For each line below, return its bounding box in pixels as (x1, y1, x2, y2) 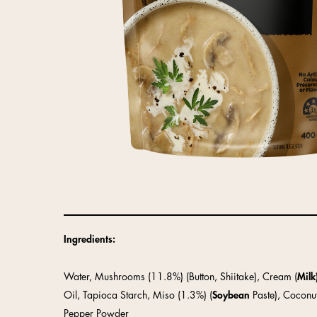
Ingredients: (64, 234, 115, 244)
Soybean (212, 290, 250, 300)
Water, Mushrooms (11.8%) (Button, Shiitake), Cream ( (64, 272, 297, 282)
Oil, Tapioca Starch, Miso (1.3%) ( (64, 290, 212, 300)
